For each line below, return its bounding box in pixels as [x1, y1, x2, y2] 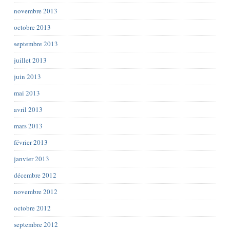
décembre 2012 [13, 170, 56, 180]
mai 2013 [13, 88, 40, 98]
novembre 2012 [13, 187, 57, 196]
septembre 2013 [13, 39, 58, 48]
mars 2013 [13, 121, 43, 130]
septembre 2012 [13, 220, 58, 229]
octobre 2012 [13, 203, 51, 213]
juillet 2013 [13, 55, 47, 65]
